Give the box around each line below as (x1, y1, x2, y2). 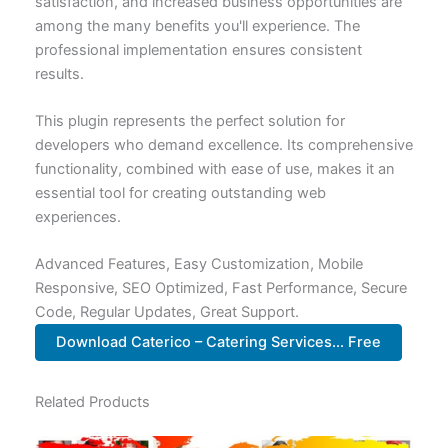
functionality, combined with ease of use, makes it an (34, 160, 395, 179)
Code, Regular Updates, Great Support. (34, 303, 299, 322)
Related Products (34, 393, 150, 412)
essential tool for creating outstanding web (34, 184, 326, 203)
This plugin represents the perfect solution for (34, 112, 345, 131)
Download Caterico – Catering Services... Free (56, 333, 381, 352)
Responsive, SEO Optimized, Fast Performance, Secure (34, 279, 407, 298)
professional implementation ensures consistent (34, 40, 362, 59)
